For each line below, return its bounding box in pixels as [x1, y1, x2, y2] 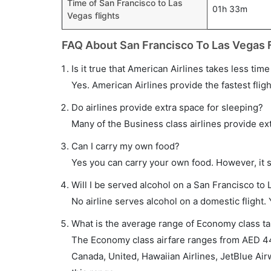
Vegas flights [67, 10, 120, 21]
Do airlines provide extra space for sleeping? [71, 102, 263, 113]
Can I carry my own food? [71, 140, 180, 152]
